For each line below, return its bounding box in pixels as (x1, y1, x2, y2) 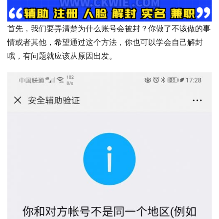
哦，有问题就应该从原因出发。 (117, 51, 125, 61)
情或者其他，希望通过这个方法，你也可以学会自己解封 (7, 37, 203, 47)
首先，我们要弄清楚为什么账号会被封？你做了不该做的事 (7, 23, 211, 34)
